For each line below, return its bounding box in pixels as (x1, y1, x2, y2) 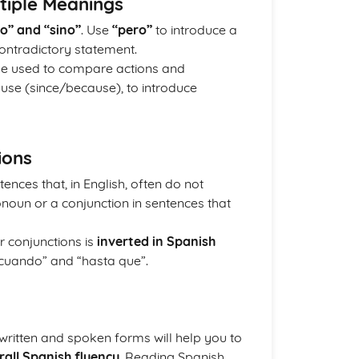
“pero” (112, 22, 152, 38)
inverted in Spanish (97, 233, 216, 249)
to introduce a (152, 22, 237, 38)
